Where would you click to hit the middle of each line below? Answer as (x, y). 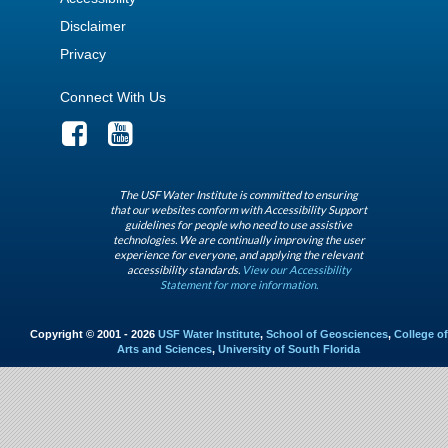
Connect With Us (113, 97)
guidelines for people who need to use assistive (239, 225)
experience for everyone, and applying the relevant (239, 255)
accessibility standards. (184, 270)
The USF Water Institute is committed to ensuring (239, 195)
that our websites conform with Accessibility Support (239, 210)
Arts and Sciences (165, 349)
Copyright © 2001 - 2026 (94, 334)
